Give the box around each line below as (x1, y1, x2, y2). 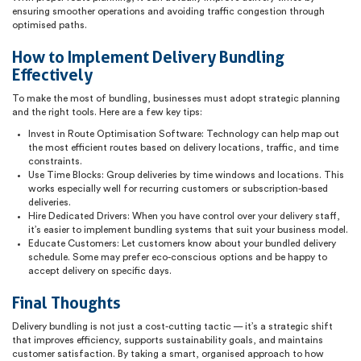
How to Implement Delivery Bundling (12, 47, 284, 67)
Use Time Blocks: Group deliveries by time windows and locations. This (28, 169, 344, 180)
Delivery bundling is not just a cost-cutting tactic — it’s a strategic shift (12, 321, 333, 331)
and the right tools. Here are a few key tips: (12, 106, 202, 117)
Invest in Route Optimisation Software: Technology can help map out (28, 128, 339, 139)
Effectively (12, 64, 93, 85)
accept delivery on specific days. (28, 265, 172, 276)
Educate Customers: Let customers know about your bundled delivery (28, 238, 336, 248)
